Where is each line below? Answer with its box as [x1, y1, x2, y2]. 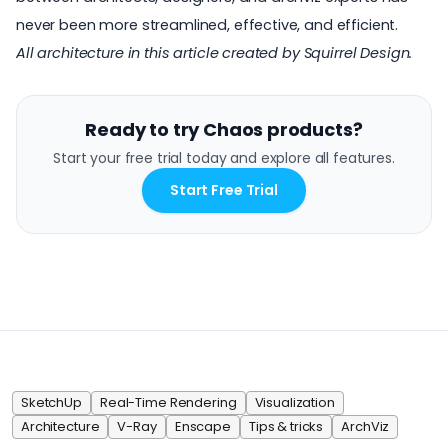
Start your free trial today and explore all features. [53, 147, 395, 168]
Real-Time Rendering [99, 392, 237, 412]
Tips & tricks [248, 416, 324, 436]
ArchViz [341, 416, 390, 436]
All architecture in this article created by [16, 42, 304, 63]
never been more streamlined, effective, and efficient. [16, 14, 399, 35]
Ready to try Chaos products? [85, 116, 363, 142]
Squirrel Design [303, 42, 410, 63]
